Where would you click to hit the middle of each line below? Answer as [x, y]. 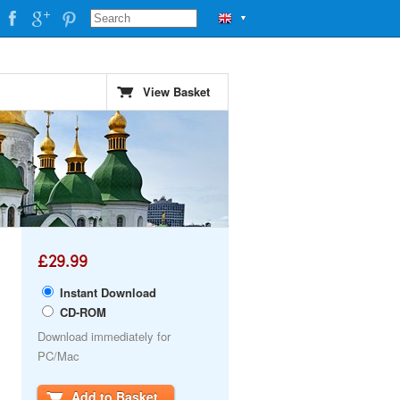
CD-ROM [81, 312]
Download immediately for [104, 336]
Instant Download [106, 292]
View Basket [176, 92]
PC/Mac [58, 356]
